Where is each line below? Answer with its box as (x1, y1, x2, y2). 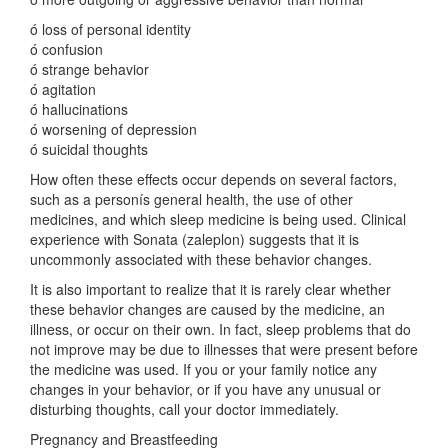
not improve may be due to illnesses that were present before (30, 339, 418, 359)
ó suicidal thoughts (30, 139, 148, 159)
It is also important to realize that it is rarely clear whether (30, 279, 391, 299)
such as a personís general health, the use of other (30, 189, 353, 209)
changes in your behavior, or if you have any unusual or (30, 379, 381, 399)
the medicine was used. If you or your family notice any (30, 359, 377, 379)
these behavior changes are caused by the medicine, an (30, 299, 385, 319)
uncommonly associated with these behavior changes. (30, 249, 372, 269)
